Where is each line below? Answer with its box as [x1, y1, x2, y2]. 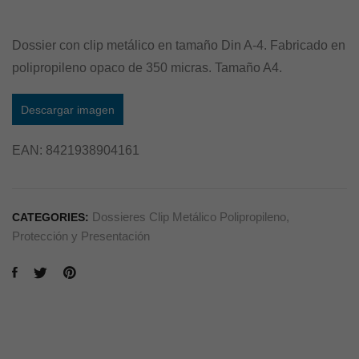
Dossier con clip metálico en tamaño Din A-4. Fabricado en [12, 38, 345, 52]
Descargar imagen [21, 103, 115, 116]
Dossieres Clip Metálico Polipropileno [92, 209, 286, 224]
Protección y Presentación [12, 228, 150, 243]
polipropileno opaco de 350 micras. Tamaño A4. [12, 60, 282, 75]
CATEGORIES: [12, 210, 92, 224]
